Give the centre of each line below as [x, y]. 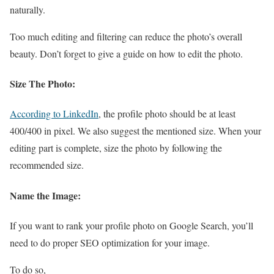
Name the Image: [47, 195]
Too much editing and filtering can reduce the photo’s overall [126, 36]
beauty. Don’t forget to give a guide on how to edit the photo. [128, 53]
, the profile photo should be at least [167, 114]
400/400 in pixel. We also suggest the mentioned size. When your [135, 131]
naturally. [29, 9]
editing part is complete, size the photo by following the [116, 148]
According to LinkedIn [54, 114]
